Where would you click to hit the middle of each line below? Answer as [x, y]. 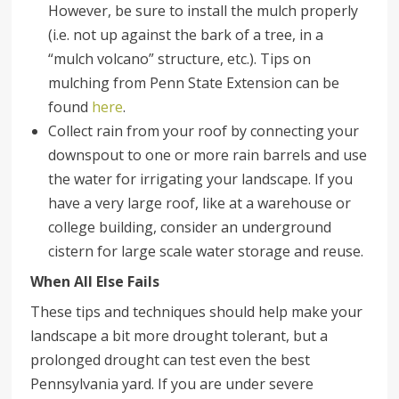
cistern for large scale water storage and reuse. [206, 252]
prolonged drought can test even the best [171, 360]
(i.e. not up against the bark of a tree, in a [186, 35]
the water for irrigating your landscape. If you [201, 179]
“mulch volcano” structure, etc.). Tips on [180, 59]
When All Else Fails [95, 282]
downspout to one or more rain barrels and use [208, 155]
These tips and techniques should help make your [197, 312]
